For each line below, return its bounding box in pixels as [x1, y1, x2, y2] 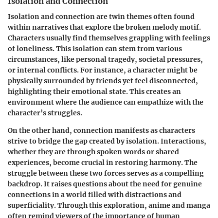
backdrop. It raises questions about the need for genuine [8, 180, 202, 189]
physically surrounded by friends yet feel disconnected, [8, 76, 198, 86]
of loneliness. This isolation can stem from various [8, 44, 182, 54]
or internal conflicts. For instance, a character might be [8, 66, 198, 75]
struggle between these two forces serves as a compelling [8, 169, 204, 178]
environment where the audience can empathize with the [8, 98, 203, 107]
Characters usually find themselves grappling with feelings [8, 34, 210, 43]
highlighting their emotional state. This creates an [8, 87, 181, 96]
